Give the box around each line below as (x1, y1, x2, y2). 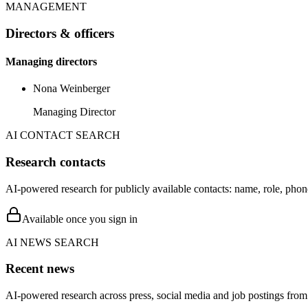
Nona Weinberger (33, 82, 110, 95)
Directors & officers (5, 25, 114, 41)
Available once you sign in (22, 212, 137, 225)
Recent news (5, 261, 74, 276)
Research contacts (5, 154, 105, 169)
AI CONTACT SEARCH (5, 129, 120, 142)
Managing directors (5, 55, 97, 67)
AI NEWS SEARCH (5, 236, 99, 248)
